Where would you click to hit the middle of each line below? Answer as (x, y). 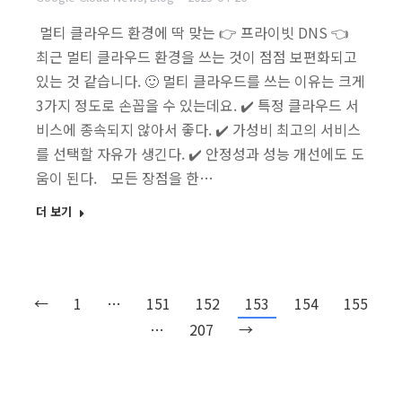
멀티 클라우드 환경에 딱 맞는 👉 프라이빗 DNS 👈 (196, 33)
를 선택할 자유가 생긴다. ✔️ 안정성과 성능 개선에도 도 (200, 154)
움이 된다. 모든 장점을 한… (125, 178)
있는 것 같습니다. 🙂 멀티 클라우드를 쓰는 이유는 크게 (201, 81)
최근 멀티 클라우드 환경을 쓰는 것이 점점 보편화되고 (197, 57)
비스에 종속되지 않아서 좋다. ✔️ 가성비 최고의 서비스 (198, 130)
